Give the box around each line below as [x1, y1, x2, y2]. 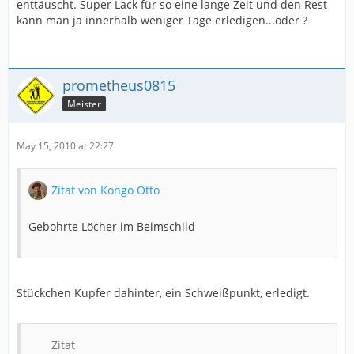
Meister [67, 96, 101, 111]
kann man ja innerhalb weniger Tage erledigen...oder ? [17, 13, 307, 28]
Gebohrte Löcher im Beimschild [28, 219, 195, 234]
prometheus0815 [62, 76, 175, 95]
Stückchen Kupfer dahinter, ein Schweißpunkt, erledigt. [17, 285, 310, 300]
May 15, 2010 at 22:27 [17, 139, 114, 153]
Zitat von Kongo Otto [51, 183, 160, 198]
